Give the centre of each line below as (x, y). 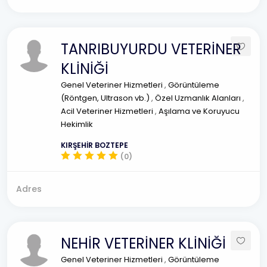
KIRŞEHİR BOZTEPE (94, 145)
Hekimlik (77, 124)
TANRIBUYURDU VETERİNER (151, 49)
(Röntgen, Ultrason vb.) (106, 98)
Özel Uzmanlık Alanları (199, 98)
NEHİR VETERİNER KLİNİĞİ (143, 243)
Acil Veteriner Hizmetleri (108, 111)
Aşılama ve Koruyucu (199, 111)
